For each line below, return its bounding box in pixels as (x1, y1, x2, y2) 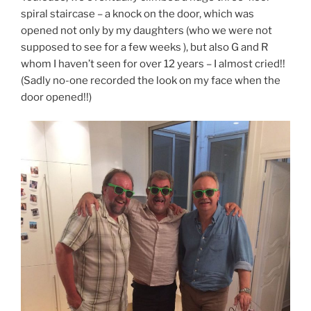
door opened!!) (21, 90, 92, 103)
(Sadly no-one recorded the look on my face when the (21, 74, 280, 87)
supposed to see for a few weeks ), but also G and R (21, 40, 268, 53)
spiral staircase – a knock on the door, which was (21, 7, 254, 20)
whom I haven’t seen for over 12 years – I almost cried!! (21, 57, 285, 70)
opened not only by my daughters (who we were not (21, 24, 272, 37)
